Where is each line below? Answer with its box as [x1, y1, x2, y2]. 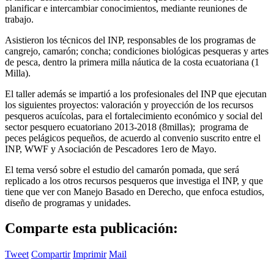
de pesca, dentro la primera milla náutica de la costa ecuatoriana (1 [5, 56, 259, 67]
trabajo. [5, 13, 34, 24]
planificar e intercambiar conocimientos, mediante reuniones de [5, 2, 247, 13]
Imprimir [73, 249, 106, 260]
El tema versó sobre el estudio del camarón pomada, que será [5, 164, 239, 175]
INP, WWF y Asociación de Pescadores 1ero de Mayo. [5, 143, 217, 154]
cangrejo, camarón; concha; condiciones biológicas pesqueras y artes [5, 45, 268, 56]
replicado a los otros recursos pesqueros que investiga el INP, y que [5, 175, 263, 186]
